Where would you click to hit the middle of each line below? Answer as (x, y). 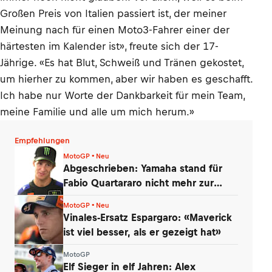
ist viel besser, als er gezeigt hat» (142, 232)
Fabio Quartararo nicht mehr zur (138, 182)
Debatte (82, 197)
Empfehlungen (42, 141)
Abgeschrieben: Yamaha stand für (143, 168)
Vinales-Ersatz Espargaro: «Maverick (148, 217)
